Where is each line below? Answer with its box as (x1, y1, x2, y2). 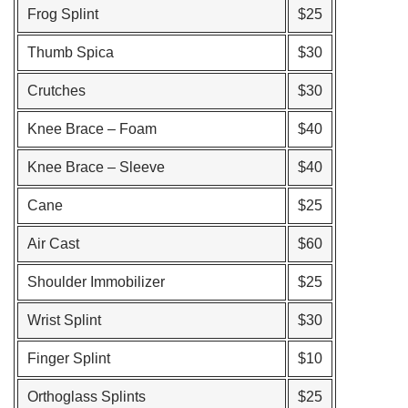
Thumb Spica (27, 45, 114, 60)
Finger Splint (27, 351, 110, 366)
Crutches (27, 83, 86, 98)
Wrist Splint (27, 312, 101, 328)
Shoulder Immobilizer (27, 274, 165, 290)
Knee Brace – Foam (27, 121, 157, 137)
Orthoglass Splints (27, 389, 146, 404)
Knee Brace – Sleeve (27, 159, 165, 175)
